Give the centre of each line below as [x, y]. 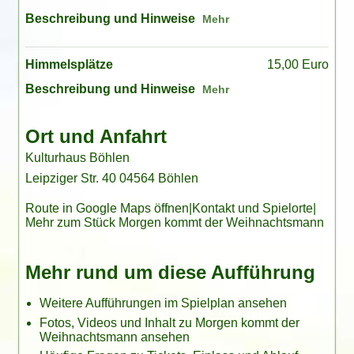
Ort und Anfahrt [96, 137]
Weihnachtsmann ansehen [115, 337]
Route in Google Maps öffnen [107, 209]
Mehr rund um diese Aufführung [170, 273]
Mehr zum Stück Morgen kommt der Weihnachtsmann [174, 223]
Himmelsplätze [69, 64]
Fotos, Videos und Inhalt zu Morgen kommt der [170, 322]
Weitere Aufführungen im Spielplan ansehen [164, 303]
